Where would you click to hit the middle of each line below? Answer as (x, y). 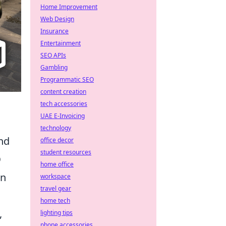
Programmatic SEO (67, 79)
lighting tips (56, 213)
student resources (66, 152)
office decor (57, 140)
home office (57, 164)
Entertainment (61, 43)
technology (56, 128)
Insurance (54, 31)
